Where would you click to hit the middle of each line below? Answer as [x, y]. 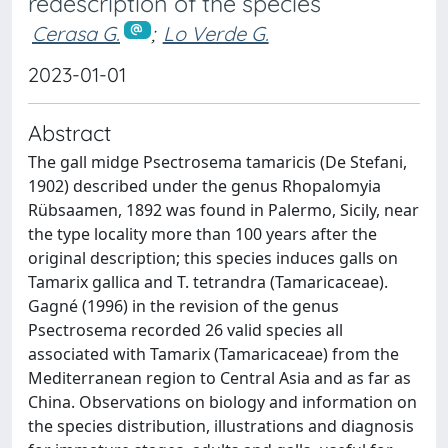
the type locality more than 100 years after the [202, 233]
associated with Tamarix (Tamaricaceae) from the [213, 353]
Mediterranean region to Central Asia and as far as [219, 377]
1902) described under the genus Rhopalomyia [204, 185]
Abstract [69, 132]
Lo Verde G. [215, 33]
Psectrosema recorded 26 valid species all [185, 329]
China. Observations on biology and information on [222, 401]
